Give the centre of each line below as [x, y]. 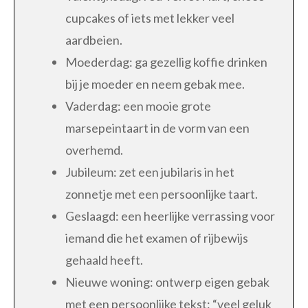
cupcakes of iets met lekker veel [150, 18]
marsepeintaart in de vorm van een [157, 128]
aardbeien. [94, 40]
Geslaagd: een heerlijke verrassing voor [170, 216]
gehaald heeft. [104, 260]
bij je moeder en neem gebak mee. [155, 84]
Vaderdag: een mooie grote [138, 106]
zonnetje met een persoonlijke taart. [162, 194]
